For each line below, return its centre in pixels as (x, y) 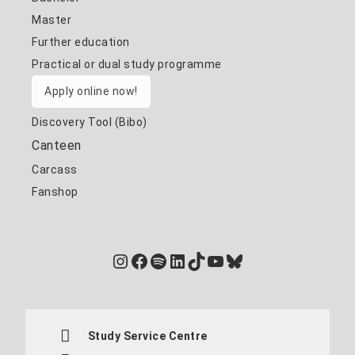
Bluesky (259, 260)
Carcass (55, 169)
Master (52, 19)
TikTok (217, 260)
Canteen (57, 145)
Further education (81, 42)
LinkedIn (206, 260)
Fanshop (55, 191)
